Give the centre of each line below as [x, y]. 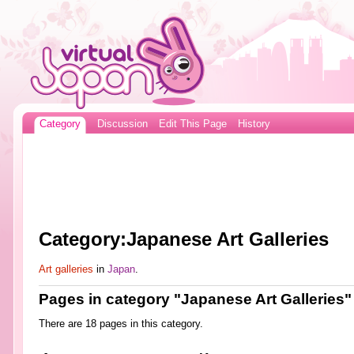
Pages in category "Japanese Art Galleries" [195, 299]
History [254, 124]
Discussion [122, 124]
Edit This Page [192, 124]
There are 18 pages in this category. [121, 324]
